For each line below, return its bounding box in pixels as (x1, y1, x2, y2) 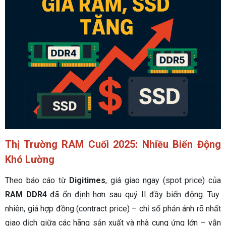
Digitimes (69, 175, 106, 185)
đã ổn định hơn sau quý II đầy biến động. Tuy (46, 189, 220, 199)
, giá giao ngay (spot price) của (105, 175, 221, 185)
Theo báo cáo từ (5, 175, 70, 185)
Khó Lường (5, 153, 54, 165)
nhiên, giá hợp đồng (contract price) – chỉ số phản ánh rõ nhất (5, 203, 221, 213)
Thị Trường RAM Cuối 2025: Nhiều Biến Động (5, 138, 221, 150)
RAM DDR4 (5, 189, 47, 199)
